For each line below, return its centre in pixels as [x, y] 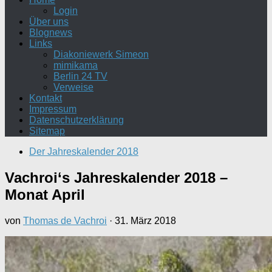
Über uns [49, 22]
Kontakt [46, 98]
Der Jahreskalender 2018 [84, 151]
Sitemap [47, 131]
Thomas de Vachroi [65, 220]
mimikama [76, 65]
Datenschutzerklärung [76, 120]
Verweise [73, 87]
